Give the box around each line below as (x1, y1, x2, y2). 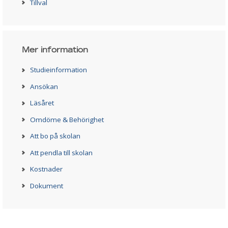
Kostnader (30, 164, 63, 174)
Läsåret (30, 98, 54, 108)
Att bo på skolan (30, 131, 80, 141)
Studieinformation (30, 65, 87, 75)
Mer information (22, 46, 89, 54)
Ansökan (30, 81, 58, 91)
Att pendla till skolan (30, 148, 93, 157)
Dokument (30, 181, 63, 190)
